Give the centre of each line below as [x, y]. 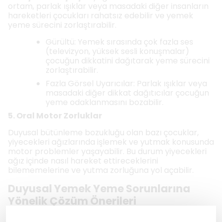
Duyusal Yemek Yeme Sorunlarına [99, 189]
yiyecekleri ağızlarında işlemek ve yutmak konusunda [111, 142]
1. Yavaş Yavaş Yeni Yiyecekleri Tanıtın [89, 212]
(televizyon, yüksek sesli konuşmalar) [117, 51]
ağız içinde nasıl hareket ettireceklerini [83, 161]
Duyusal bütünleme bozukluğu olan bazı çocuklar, [103, 133]
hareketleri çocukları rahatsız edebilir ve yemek [101, 16]
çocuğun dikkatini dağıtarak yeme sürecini [128, 61]
